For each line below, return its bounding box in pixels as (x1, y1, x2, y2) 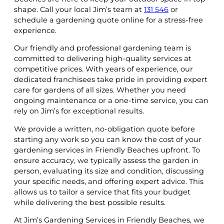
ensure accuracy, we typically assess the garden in (14, 155, 198, 165)
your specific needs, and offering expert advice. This (14, 176, 203, 186)
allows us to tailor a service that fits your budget (14, 187, 190, 196)
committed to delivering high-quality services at (14, 54, 191, 63)
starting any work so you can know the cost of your (14, 134, 201, 144)
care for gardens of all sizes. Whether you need (14, 85, 186, 95)
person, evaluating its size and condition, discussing (14, 166, 204, 175)
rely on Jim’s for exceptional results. (14, 106, 144, 116)
